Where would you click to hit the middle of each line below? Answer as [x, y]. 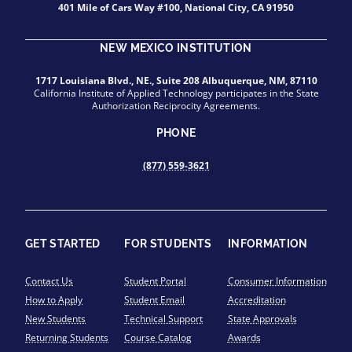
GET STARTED [63, 244]
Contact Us [49, 281]
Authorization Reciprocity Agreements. [176, 106]
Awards [244, 337]
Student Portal [156, 281]
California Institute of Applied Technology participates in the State [176, 93]
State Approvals [262, 319]
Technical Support [164, 319]
